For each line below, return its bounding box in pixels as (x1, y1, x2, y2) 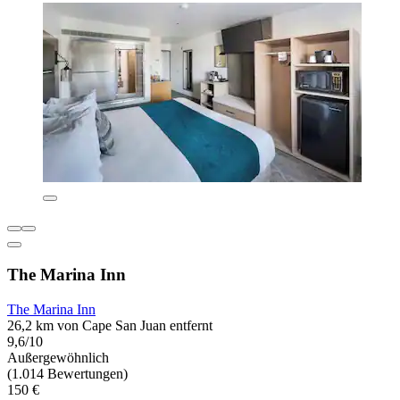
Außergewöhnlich (7, 349, 109, 365)
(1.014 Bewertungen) (7, 365, 128, 381)
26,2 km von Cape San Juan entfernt (7, 317, 212, 333)
